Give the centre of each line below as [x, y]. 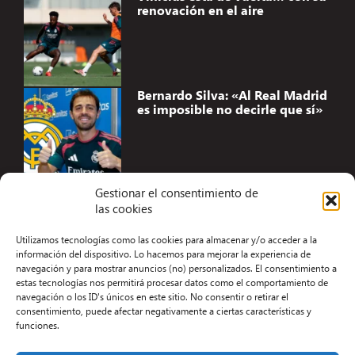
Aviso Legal [177, 249]
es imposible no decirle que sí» [229, 109]
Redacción [177, 334]
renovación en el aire [200, 10]
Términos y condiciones [177, 277]
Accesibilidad [177, 220]
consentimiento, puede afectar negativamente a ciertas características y [164, 311]
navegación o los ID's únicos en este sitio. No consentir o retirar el [152, 296]
